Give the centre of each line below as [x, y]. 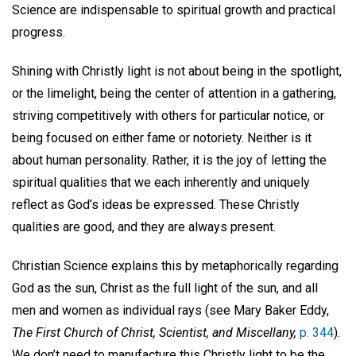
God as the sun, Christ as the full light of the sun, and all [165, 288]
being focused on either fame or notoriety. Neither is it [162, 137]
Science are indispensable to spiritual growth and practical [174, 10]
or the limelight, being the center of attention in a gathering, [174, 93]
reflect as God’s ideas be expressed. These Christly [156, 204]
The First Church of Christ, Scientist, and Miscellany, [154, 332]
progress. [40, 32]
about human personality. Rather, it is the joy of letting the [169, 160]
